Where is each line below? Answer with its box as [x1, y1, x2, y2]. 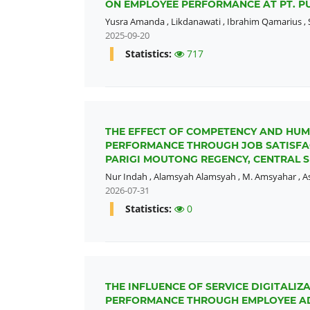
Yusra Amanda [105, 15, 165, 28]
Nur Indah [105, 170, 147, 183]
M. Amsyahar [242, 170, 296, 183]
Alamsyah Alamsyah [154, 170, 236, 183]
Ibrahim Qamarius [227, 15, 302, 28]
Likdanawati [171, 15, 221, 28]
